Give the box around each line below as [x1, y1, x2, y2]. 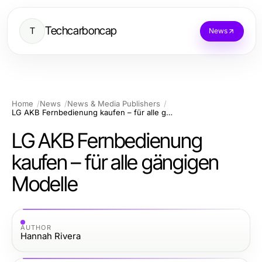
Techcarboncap [45, 24, 118, 37]
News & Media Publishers [67, 99, 160, 108]
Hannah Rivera [20, 230, 81, 242]
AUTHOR [20, 223, 51, 232]
